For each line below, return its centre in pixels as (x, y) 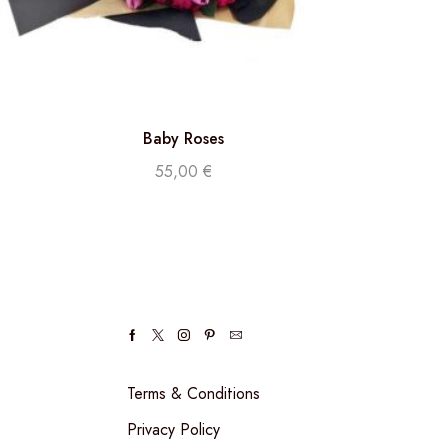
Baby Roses (184, 139)
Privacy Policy (173, 429)
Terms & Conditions (193, 393)
